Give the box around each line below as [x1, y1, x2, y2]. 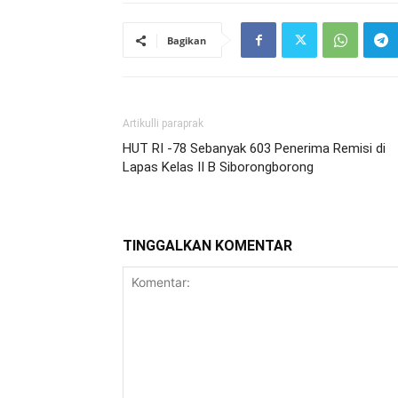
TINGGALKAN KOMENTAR [123, 237, 292, 254]
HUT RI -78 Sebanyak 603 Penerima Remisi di [123, 140, 386, 156]
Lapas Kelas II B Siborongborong [123, 159, 314, 175]
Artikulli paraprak [123, 117, 203, 130]
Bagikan [167, 34, 206, 47]
